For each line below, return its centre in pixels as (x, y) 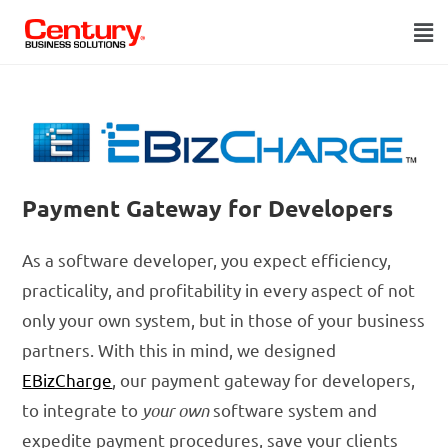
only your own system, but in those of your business (224, 320)
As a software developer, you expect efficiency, (207, 260)
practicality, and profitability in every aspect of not (219, 290)
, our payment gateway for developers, (264, 380)
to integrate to (82, 410)
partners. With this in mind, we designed (179, 350)
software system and (293, 410)
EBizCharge (67, 380)
